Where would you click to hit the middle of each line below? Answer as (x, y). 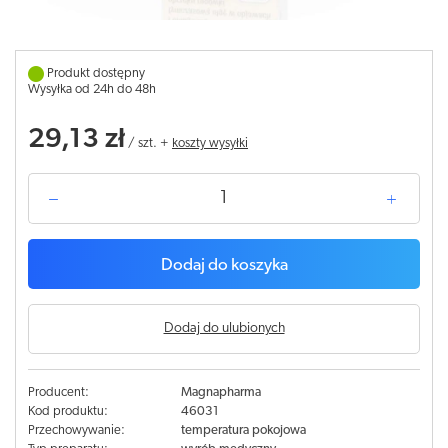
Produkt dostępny (96, 73)
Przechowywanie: (76, 430)
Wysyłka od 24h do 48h (92, 89)
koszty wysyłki (210, 143)
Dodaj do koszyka (224, 265)
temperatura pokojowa (243, 430)
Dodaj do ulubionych (224, 328)
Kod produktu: (68, 411)
